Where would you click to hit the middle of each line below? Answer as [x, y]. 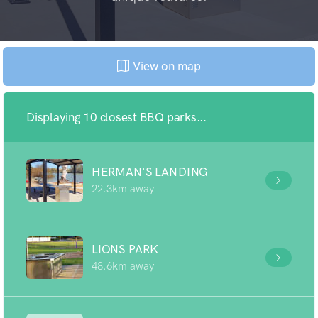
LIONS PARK [125, 249]
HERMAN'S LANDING [150, 172]
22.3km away [123, 189]
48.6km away [123, 266]
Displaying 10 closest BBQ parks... [116, 117]
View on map [165, 66]
